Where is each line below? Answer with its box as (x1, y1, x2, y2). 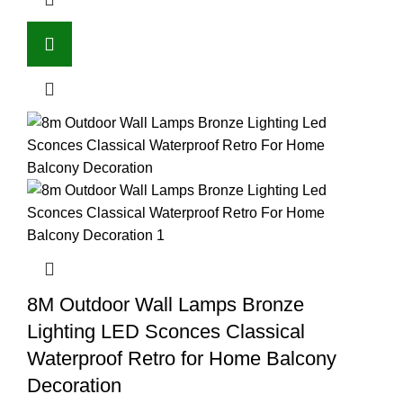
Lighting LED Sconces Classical (27, 319, 305, 343)
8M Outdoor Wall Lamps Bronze (27, 292, 304, 316)
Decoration (27, 373, 121, 397)
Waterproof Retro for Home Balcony (27, 346, 336, 370)
